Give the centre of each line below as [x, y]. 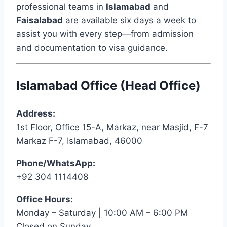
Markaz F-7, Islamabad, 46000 [79, 141]
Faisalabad [40, 20]
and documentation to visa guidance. [92, 47]
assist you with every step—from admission [105, 34]
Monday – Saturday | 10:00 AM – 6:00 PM [102, 213]
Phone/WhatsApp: [56, 163]
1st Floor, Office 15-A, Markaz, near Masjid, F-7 [112, 127]
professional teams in [61, 6]
